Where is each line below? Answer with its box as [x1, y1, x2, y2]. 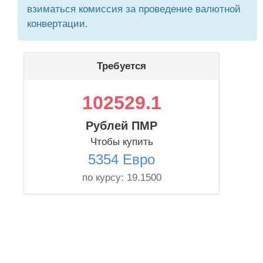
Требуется [97, 60, 146, 72]
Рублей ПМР [86, 119, 157, 132]
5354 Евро [88, 151, 155, 167]
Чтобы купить [90, 136, 153, 147]
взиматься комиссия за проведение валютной [27, 4, 241, 15]
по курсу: [82, 172, 127, 183]
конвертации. [27, 18, 88, 29]
